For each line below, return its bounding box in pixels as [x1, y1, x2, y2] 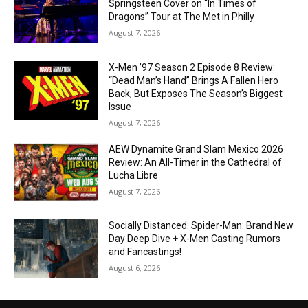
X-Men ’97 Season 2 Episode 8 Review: [109, 61, 276, 73]
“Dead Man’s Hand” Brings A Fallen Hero [109, 74, 279, 86]
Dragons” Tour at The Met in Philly [109, 11, 255, 22]
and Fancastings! [109, 246, 182, 258]
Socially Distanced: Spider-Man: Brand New [109, 220, 294, 232]
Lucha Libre [109, 169, 159, 181]
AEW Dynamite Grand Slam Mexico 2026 [109, 143, 284, 155]
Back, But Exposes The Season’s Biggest [109, 87, 283, 99]
